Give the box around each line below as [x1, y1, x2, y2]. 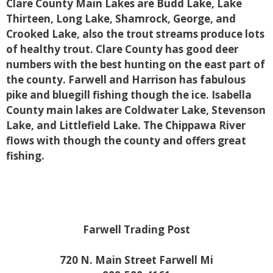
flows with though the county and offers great [6, 133, 246, 147]
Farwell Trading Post [83, 222, 190, 236]
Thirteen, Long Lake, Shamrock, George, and [6, 11, 236, 26]
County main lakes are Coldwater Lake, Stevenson [6, 102, 266, 117]
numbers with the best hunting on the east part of [6, 57, 265, 71]
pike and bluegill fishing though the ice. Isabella [6, 87, 252, 102]
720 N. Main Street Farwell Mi [60, 253, 213, 268]
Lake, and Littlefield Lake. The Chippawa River [6, 118, 246, 132]
